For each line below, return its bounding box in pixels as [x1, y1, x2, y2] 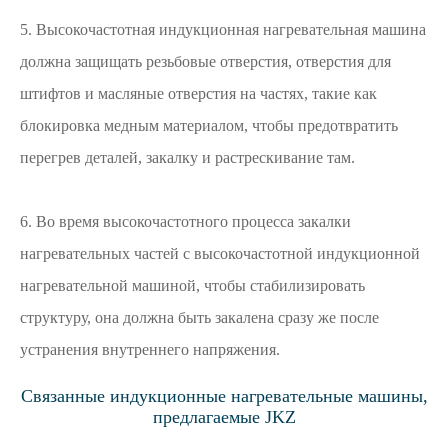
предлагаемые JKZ [152, 407, 296, 427]
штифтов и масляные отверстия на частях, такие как [20, 85, 377, 102]
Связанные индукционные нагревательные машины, [20, 386, 428, 406]
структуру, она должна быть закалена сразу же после [20, 309, 379, 326]
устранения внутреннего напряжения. [20, 341, 280, 358]
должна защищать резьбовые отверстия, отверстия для [20, 53, 391, 70]
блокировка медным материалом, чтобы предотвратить [20, 117, 398, 134]
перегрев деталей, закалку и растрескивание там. [20, 149, 355, 166]
